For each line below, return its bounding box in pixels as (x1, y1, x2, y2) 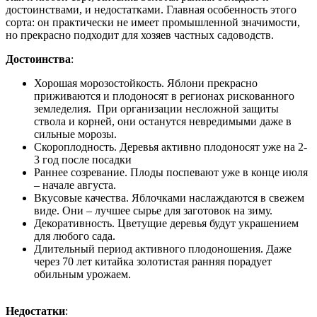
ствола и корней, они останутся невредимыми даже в (34, 115, 292, 127)
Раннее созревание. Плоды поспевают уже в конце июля (34, 166, 308, 178)
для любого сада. (34, 229, 115, 242)
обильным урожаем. (34, 267, 131, 280)
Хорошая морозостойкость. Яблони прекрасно (34, 76, 258, 89)
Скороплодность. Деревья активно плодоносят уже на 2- (34, 140, 307, 153)
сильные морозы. (34, 127, 117, 140)
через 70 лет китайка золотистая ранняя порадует (34, 255, 272, 267)
